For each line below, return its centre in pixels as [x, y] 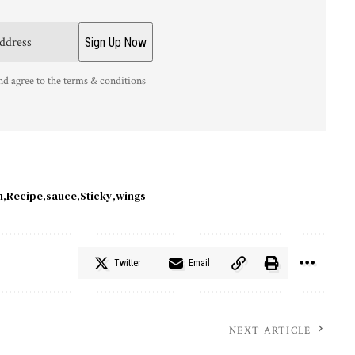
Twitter [127, 263]
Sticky [96, 195]
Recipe [25, 195]
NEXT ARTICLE [270, 330]
